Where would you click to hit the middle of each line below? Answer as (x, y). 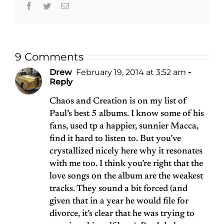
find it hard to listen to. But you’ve (115, 139)
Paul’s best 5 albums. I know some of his (127, 114)
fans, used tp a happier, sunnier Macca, (124, 127)
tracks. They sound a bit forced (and (118, 189)
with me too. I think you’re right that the (126, 164)
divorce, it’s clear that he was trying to (122, 214)
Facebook (48, 6)
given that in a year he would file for (119, 202)
